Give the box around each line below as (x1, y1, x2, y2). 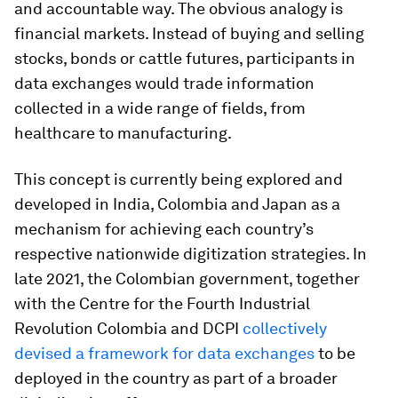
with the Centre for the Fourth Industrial (14, 294, 310, 313)
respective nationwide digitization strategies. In (14, 244, 367, 263)
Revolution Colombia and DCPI (14, 319, 243, 338)
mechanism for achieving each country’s (14, 219, 314, 238)
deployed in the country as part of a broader (14, 369, 338, 387)
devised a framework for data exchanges (14, 344, 314, 362)
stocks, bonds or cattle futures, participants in (14, 49, 355, 68)
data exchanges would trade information (14, 74, 314, 92)
